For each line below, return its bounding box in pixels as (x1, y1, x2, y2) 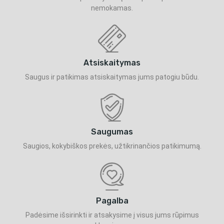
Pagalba (95, 195, 128, 205)
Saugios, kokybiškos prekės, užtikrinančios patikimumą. (22, 141, 201, 150)
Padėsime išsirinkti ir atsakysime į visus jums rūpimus (25, 210, 199, 219)
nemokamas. (91, 3, 133, 12)
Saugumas (91, 126, 133, 136)
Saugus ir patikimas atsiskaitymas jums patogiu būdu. (25, 72, 199, 81)
